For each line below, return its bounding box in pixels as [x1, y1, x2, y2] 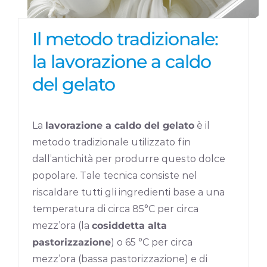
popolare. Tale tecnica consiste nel [32, 169, 198, 181]
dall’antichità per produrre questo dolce [32, 153, 226, 164]
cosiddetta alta [92, 219, 167, 231]
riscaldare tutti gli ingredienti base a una [32, 186, 225, 198]
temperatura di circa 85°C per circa [32, 203, 199, 215]
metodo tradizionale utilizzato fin [32, 136, 191, 148]
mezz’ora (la [32, 219, 92, 231]
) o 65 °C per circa [111, 236, 193, 248]
